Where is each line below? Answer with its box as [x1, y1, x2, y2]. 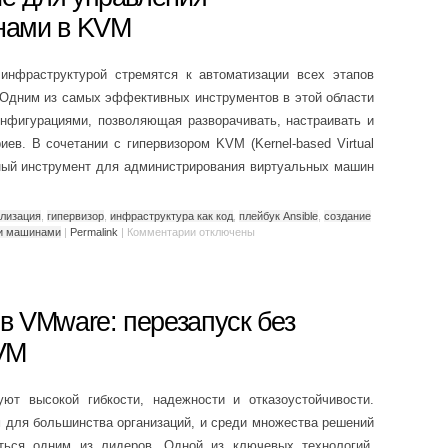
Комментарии [127, 225, 196, 238]
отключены [196, 225, 255, 238]
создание [324, 209, 371, 222]
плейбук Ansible [239, 209, 318, 222]
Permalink [70, 225, 118, 238]
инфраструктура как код [110, 209, 233, 222]
